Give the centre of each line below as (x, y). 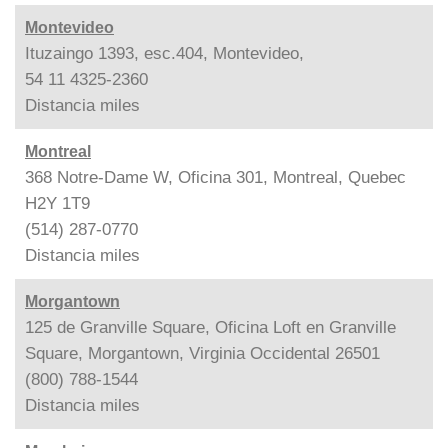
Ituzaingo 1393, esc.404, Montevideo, (164, 53)
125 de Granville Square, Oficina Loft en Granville (210, 327)
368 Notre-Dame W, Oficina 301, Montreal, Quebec (215, 177)
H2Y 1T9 (57, 203)
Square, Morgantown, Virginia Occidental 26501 (202, 353)
